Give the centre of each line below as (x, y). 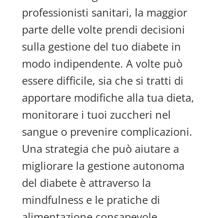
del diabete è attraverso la (86, 182)
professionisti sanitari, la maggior (104, 12)
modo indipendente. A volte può (102, 63)
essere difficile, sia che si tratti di (102, 80)
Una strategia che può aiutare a (100, 148)
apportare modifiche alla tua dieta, (108, 97)
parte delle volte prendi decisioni (103, 29)
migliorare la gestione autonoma (103, 165)
